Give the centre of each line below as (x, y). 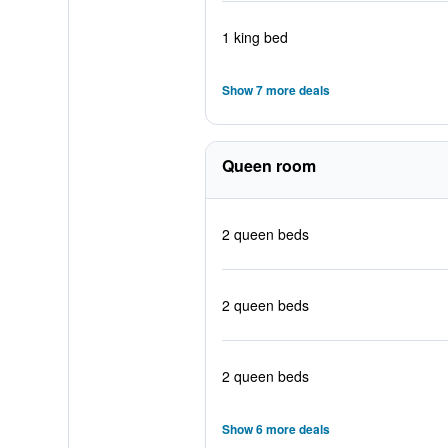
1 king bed (254, 37)
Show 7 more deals (275, 90)
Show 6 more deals (275, 429)
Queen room (268, 165)
